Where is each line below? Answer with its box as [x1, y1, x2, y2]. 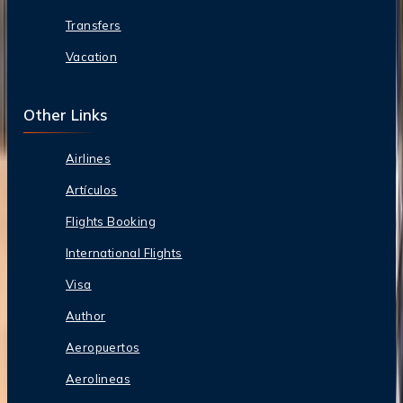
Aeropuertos [66, 339, 140, 354]
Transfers [66, 17, 121, 32]
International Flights [66, 245, 183, 260]
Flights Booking [66, 213, 156, 228]
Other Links [23, 104, 108, 124]
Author [66, 308, 106, 323]
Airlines [66, 150, 112, 166]
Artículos [66, 182, 118, 197]
